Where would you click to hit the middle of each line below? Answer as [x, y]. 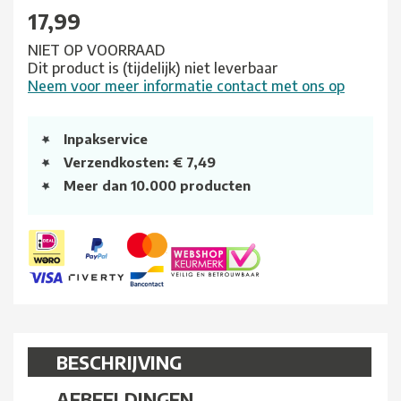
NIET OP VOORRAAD [97, 51]
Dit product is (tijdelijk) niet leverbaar [153, 68]
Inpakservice [106, 139]
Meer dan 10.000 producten [157, 186]
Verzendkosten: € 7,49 [140, 162]
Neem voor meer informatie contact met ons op [186, 86]
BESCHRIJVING [119, 363]
